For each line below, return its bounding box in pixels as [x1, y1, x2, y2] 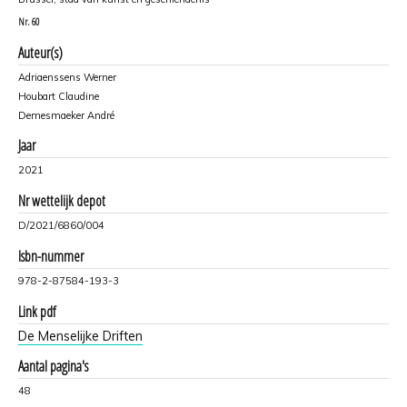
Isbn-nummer [18, 245, 84, 266]
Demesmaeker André [18, 108, 114, 122]
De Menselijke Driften [18, 327, 143, 344]
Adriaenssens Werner [18, 70, 116, 84]
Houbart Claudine [18, 89, 99, 103]
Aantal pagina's [18, 355, 88, 376]
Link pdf [18, 301, 55, 322]
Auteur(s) [18, 42, 63, 63]
